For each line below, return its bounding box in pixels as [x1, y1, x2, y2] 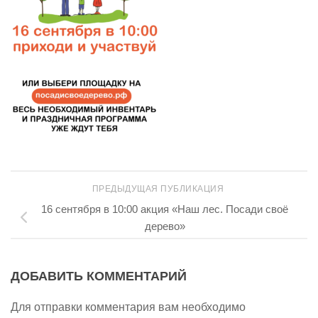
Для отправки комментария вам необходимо [11, 301, 246, 314]
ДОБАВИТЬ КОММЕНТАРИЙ [11, 269, 187, 284]
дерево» [144, 219, 185, 232]
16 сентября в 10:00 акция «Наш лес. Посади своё [41, 202, 288, 215]
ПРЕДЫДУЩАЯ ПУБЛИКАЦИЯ [92, 183, 226, 194]
